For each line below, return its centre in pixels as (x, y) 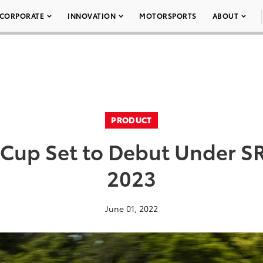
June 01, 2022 (131, 208)
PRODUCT (131, 120)
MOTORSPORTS (168, 16)
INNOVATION (92, 16)
